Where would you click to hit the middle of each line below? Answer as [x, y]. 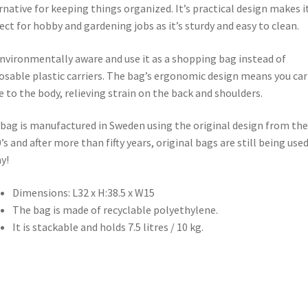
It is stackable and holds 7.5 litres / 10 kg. [108, 227]
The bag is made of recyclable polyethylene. [115, 209]
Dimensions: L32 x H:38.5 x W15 [83, 192]
